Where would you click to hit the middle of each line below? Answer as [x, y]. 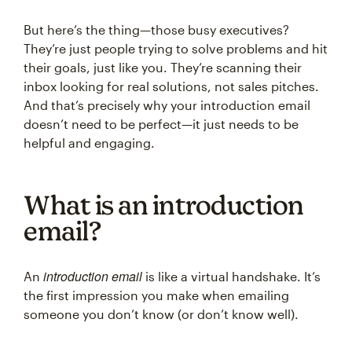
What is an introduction [164, 205]
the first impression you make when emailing [156, 295]
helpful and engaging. [92, 143]
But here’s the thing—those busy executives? [156, 29]
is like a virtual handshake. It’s [231, 276]
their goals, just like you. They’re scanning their [163, 67]
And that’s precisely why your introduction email [167, 105]
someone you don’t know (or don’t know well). [161, 314]
